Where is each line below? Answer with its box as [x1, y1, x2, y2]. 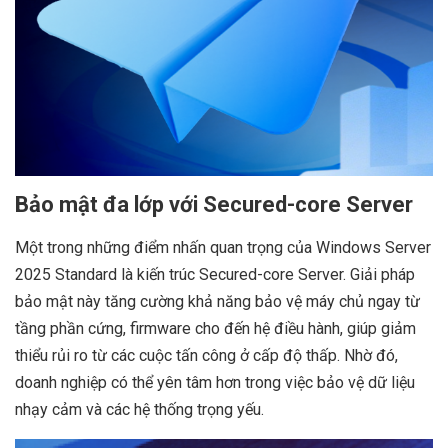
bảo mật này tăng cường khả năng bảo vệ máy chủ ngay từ [15, 292, 420, 312]
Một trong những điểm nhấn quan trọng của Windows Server [15, 238, 431, 258]
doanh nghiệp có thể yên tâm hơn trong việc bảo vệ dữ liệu [15, 373, 415, 393]
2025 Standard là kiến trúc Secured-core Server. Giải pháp [15, 265, 415, 285]
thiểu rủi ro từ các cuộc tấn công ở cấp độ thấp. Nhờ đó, [15, 346, 398, 366]
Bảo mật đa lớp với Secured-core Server [15, 192, 413, 218]
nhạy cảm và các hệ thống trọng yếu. [15, 400, 264, 420]
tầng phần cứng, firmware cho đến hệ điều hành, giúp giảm [15, 319, 416, 339]
